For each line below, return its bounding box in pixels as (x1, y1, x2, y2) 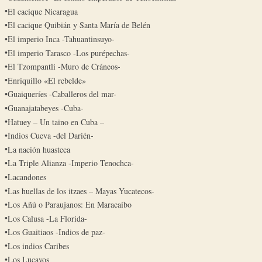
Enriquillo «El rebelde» (8, 74, 86, 86)
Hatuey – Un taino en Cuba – (8, 116, 104, 127)
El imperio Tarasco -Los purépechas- (8, 47, 130, 58)
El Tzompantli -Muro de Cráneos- (8, 61, 120, 73)
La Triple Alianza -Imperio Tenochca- (8, 157, 134, 169)
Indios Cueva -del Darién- (8, 130, 94, 142)
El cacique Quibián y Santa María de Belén (8, 19, 150, 31)
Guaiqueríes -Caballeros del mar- (8, 88, 116, 100)
